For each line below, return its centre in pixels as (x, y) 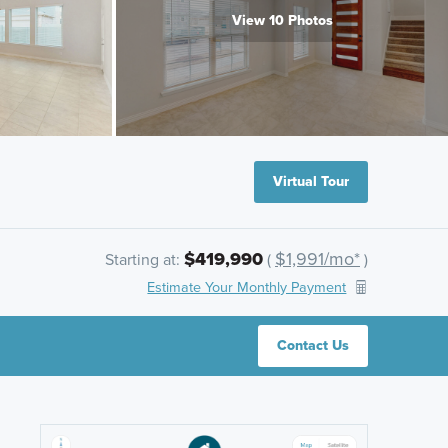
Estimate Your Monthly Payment (247, 286)
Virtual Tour (311, 181)
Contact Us (313, 345)
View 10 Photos (282, 20)
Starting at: (144, 259)
